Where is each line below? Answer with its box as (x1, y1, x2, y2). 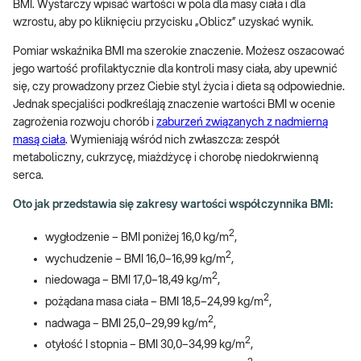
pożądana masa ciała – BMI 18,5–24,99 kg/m (45, 296, 263, 308)
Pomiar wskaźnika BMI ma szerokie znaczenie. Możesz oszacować (13, 46, 345, 57)
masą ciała (13, 135, 65, 146)
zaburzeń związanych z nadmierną (156, 117, 328, 128)
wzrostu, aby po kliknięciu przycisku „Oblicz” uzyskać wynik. (13, 17, 313, 28)
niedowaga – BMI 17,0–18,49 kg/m (45, 274, 212, 286)
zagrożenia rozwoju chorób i (13, 117, 156, 128)
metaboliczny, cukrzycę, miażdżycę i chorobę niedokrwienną (13, 152, 318, 164)
